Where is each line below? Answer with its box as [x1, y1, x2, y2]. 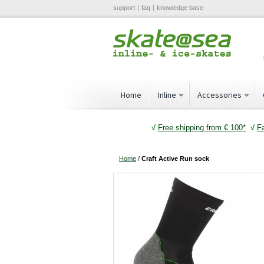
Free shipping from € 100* [158, 123, 246, 132]
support [113, 4, 135, 11]
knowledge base [157, 4, 203, 11]
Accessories [197, 90, 242, 100]
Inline [158, 90, 176, 100]
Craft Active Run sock [141, 155, 209, 163]
